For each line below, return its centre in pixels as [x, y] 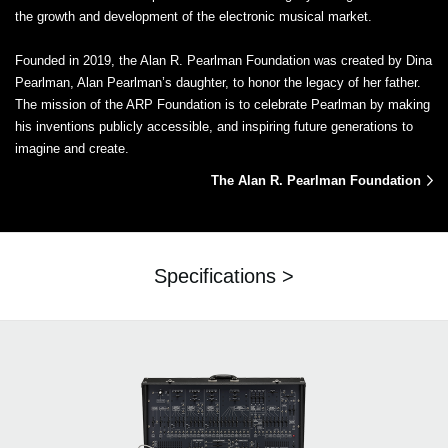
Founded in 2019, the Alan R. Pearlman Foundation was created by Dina [223, 60]
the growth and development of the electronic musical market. [193, 16]
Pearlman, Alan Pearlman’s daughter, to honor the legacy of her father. [218, 82]
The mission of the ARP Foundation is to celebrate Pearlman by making [222, 104]
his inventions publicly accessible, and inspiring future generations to [214, 126]
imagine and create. [72, 148]
